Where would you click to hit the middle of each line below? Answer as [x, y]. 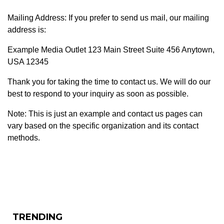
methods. [24, 137]
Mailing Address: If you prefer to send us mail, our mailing [108, 17]
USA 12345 [28, 61]
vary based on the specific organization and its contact [103, 125]
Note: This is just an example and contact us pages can [105, 113]
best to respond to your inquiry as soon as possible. [98, 93]
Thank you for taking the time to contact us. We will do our [109, 81]
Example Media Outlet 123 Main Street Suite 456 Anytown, [111, 49]
